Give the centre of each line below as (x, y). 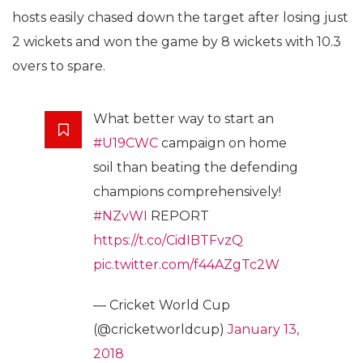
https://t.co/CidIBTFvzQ (168, 240)
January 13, (263, 329)
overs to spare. (59, 66)
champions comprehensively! (187, 191)
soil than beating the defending (196, 167)
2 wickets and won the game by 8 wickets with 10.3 (177, 41)
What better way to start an (184, 118)
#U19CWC (126, 143)
